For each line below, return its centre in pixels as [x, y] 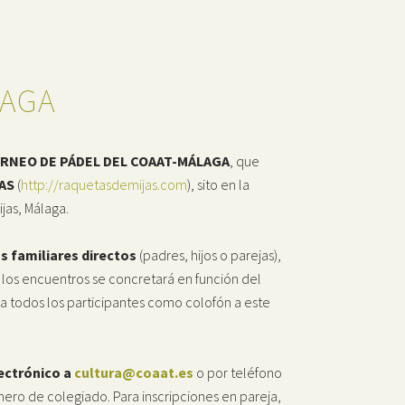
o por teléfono [238, 372]
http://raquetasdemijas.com [104, 184]
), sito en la [218, 184]
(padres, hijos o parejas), [209, 255]
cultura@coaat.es [134, 372]
